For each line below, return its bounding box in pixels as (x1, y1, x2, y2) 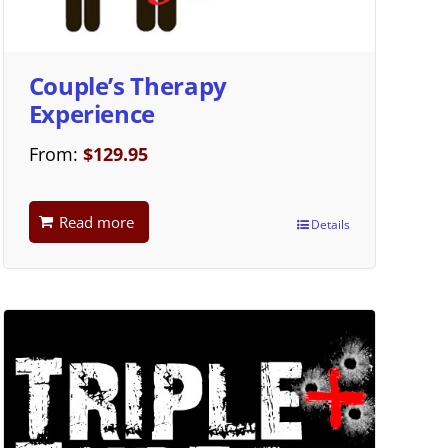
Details (310, 215, 350, 233)
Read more (58, 211, 134, 232)
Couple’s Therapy (28, 68, 227, 102)
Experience (28, 96, 156, 130)
